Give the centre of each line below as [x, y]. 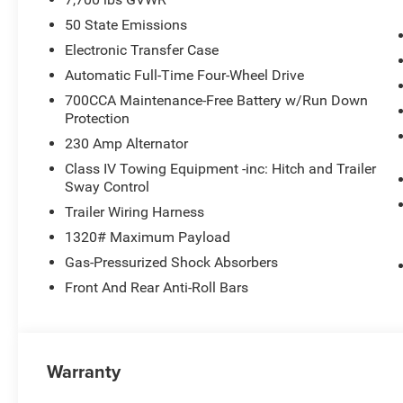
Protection [98, 119]
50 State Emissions [126, 25]
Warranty [84, 372]
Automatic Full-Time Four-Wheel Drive [185, 76]
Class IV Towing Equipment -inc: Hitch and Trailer [221, 169]
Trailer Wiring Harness [135, 212]
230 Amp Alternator [127, 144]
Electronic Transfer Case [142, 50]
